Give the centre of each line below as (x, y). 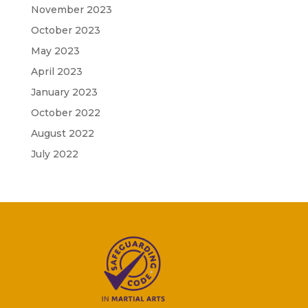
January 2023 (64, 92)
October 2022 (65, 113)
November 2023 (71, 10)
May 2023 (55, 51)
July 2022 (54, 154)
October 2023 (65, 30)
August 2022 (62, 133)
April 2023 (56, 71)
